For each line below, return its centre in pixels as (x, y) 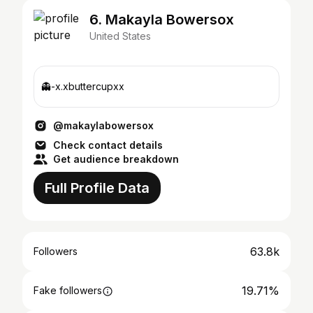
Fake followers (68, 290)
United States (120, 36)
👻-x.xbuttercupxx (83, 86)
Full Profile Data (97, 188)
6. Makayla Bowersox (162, 20)
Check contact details (108, 145)
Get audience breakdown (116, 159)
